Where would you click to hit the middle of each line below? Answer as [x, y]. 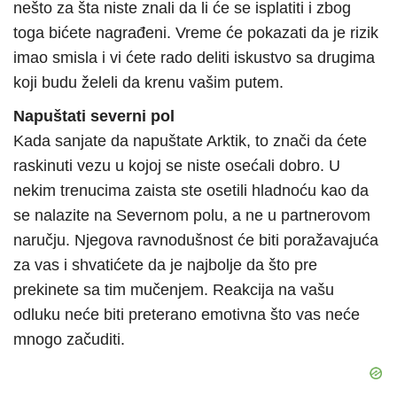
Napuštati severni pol [94, 117]
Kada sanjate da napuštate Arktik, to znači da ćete [190, 141]
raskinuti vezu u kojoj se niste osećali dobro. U [177, 166]
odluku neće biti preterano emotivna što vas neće [187, 315]
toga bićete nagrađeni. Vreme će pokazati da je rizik [196, 33]
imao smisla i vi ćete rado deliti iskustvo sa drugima [194, 58]
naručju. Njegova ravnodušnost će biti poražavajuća [196, 241]
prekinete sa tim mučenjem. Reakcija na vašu [174, 290]
